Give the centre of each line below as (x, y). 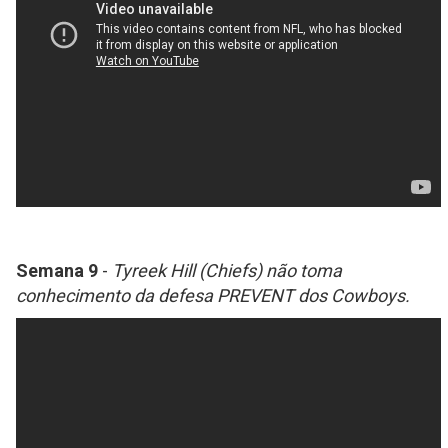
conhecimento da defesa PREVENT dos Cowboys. (213, 295)
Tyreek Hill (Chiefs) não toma (227, 270)
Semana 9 (57, 270)
